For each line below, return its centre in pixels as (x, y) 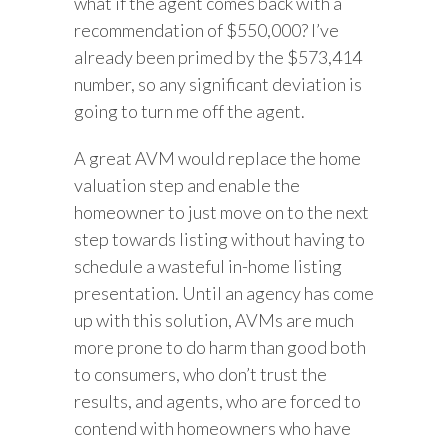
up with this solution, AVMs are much (214, 319)
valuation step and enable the (187, 184)
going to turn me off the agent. (189, 110)
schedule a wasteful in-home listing (208, 265)
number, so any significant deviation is (218, 83)
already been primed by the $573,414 (218, 56)
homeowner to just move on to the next (221, 211)
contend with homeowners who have (212, 427)
